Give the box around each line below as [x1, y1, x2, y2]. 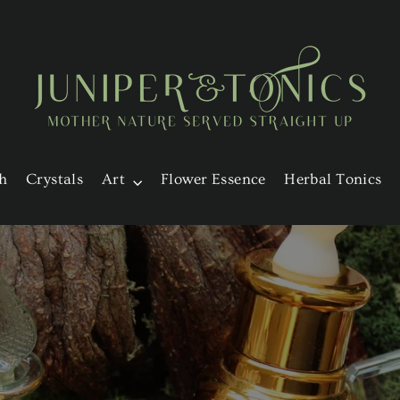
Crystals [25, 171, 84, 188]
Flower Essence [160, 171, 266, 188]
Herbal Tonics [284, 171, 382, 188]
